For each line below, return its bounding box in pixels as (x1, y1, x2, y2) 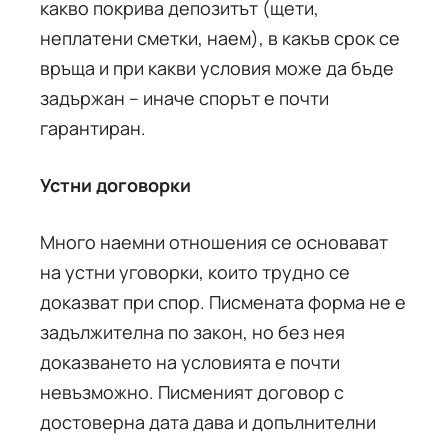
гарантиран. (40, 116, 146, 140)
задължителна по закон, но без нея (40, 320, 345, 344)
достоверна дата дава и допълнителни (40, 410, 376, 434)
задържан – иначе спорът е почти (40, 86, 329, 110)
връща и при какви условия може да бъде (40, 56, 394, 80)
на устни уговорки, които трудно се (40, 260, 350, 284)
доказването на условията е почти (40, 350, 340, 374)
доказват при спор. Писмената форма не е (40, 290, 406, 314)
